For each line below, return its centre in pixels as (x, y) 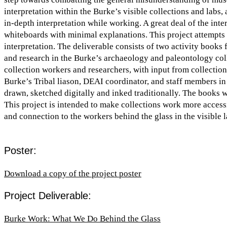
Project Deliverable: (48, 196)
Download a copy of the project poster (73, 173)
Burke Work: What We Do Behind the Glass (82, 219)
